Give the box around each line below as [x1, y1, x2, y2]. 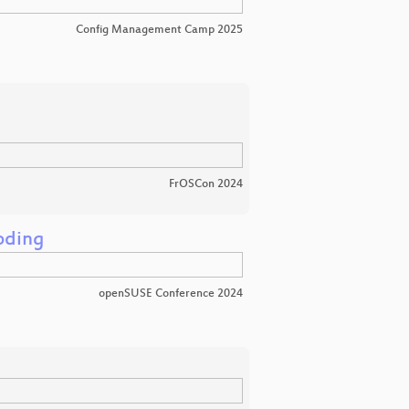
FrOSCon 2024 [169, 177, 243, 191]
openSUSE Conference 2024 [99, 288, 243, 301]
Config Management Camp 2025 [76, 23, 243, 37]
